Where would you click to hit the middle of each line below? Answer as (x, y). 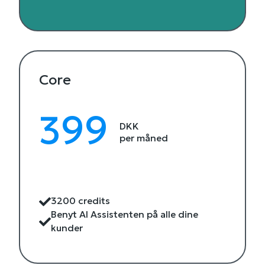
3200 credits (80, 201)
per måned (144, 138)
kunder (67, 228)
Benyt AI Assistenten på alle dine (124, 214)
